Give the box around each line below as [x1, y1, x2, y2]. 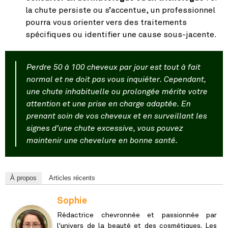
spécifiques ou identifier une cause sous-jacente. [25, 30, 217, 39]
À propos [10, 174, 37, 182]
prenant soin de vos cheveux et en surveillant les [26, 111, 207, 120]
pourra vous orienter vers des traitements [25, 18, 187, 26]
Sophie [57, 196, 87, 206]
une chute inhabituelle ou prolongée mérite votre [26, 87, 208, 96]
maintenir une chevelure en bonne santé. [26, 136, 178, 145]
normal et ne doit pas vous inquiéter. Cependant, [26, 75, 207, 83]
